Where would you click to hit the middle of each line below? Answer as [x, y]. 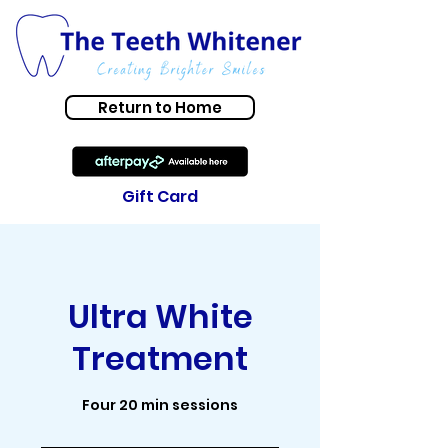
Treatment [160, 358]
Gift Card [160, 196]
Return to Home [160, 107]
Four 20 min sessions [160, 405]
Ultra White [160, 316]
